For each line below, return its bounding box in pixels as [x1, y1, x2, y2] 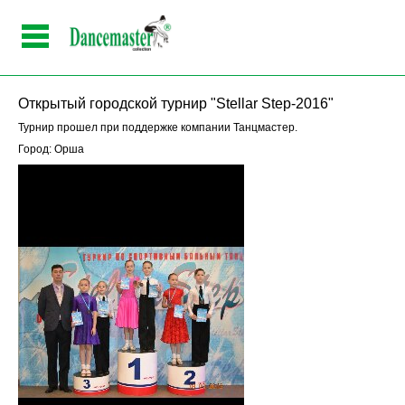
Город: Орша [18, 143, 84, 155]
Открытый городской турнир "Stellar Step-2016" [18, 96, 334, 111]
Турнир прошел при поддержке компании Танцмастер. [18, 121, 297, 134]
